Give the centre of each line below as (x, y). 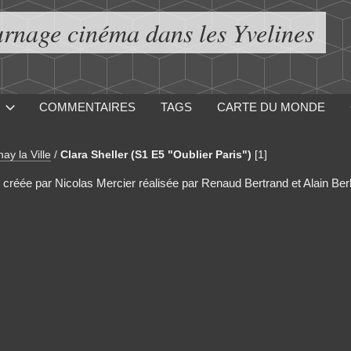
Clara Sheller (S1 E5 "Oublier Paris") (156, 154)
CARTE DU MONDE (271, 107)
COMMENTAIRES (87, 107)
